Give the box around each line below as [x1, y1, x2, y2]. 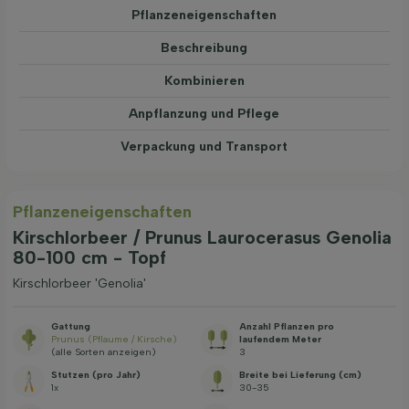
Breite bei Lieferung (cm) [239, 368, 362, 381]
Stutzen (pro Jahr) [51, 368, 141, 381]
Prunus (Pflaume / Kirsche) [51, 333, 177, 346]
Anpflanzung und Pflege [129, 105, 280, 121]
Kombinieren [163, 72, 245, 89]
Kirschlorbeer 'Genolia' [13, 276, 146, 292]
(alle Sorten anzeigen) [51, 346, 156, 359]
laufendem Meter [239, 333, 322, 346]
